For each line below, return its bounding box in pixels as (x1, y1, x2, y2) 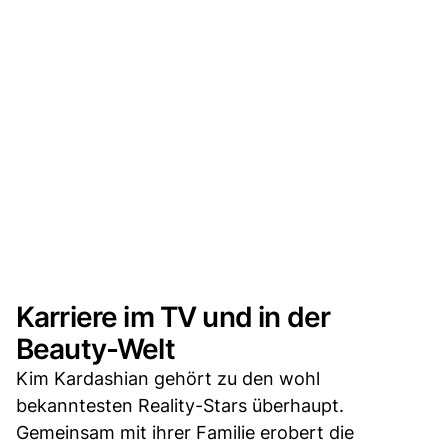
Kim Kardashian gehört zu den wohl (16, 367, 320, 389)
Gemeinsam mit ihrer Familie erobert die (16, 421, 354, 443)
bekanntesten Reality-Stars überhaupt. (16, 394, 344, 416)
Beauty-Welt (16, 331, 175, 366)
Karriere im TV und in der (16, 299, 331, 334)
